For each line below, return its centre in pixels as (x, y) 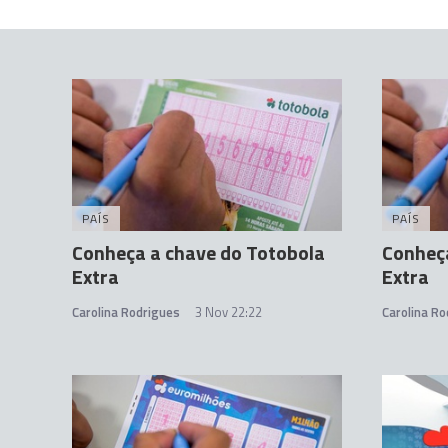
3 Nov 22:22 (228, 312)
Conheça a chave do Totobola (198, 253)
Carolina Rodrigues (126, 312)
